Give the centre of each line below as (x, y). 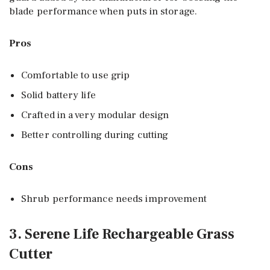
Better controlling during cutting (95, 135)
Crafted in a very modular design (95, 115)
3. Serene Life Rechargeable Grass (122, 234)
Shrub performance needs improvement (114, 199)
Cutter (31, 254)
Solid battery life (58, 95)
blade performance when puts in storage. (103, 11)
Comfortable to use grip (76, 75)
